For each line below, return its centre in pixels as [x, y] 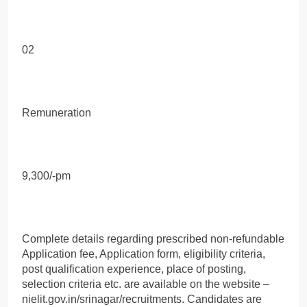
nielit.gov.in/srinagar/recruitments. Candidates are [142, 299]
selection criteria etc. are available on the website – [146, 284]
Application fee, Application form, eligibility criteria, [144, 254]
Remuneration [57, 112]
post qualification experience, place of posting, [134, 269]
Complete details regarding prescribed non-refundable [153, 238]
